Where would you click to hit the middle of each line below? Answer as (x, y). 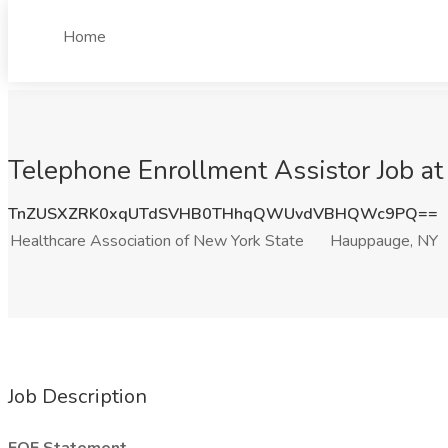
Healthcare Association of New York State (157, 241)
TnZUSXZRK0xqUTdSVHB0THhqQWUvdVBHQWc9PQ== (223, 214)
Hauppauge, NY (384, 241)
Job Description (77, 396)
